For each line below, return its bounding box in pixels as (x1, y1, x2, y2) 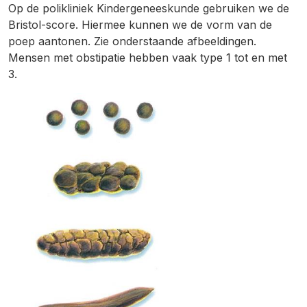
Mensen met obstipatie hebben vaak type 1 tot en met (8, 51, 287, 64)
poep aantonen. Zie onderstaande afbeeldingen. (8, 34, 256, 48)
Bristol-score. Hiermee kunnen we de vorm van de (8, 18, 272, 32)
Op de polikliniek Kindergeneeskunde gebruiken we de (8, 1, 289, 15)
